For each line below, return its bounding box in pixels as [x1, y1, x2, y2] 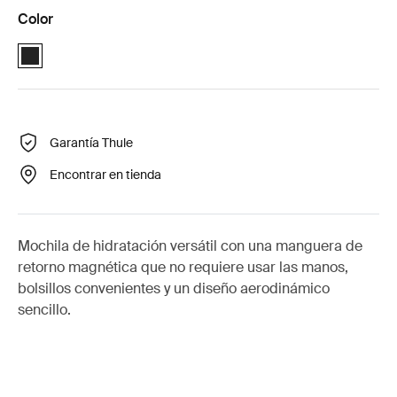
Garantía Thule [50, 134, 133, 151]
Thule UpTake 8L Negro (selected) [20, 38, 209, 54]
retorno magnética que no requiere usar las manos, [18, 258, 348, 276]
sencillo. [18, 300, 71, 319]
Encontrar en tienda [50, 166, 161, 183]
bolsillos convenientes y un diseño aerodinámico [18, 279, 330, 298]
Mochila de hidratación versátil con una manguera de [18, 237, 362, 255]
